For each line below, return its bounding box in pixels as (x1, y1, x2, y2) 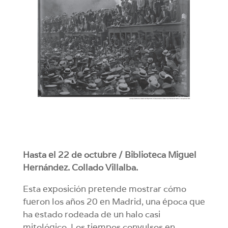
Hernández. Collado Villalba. (22, 162, 138, 174)
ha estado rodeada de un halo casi (22, 209, 160, 220)
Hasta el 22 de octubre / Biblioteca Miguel (22, 149, 196, 161)
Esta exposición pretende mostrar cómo (22, 183, 186, 195)
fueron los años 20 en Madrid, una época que (22, 196, 205, 208)
